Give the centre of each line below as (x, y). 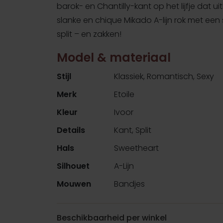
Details (71, 130)
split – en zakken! (89, 34)
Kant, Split (133, 130)
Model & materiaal (114, 57)
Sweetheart (137, 148)
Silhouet (73, 166)
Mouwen (74, 184)
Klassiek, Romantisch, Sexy (164, 76)
